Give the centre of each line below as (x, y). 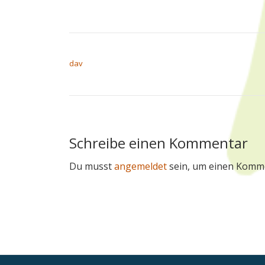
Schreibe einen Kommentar (159, 143)
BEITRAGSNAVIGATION (126, 49)
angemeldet (140, 166)
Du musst (92, 166)
